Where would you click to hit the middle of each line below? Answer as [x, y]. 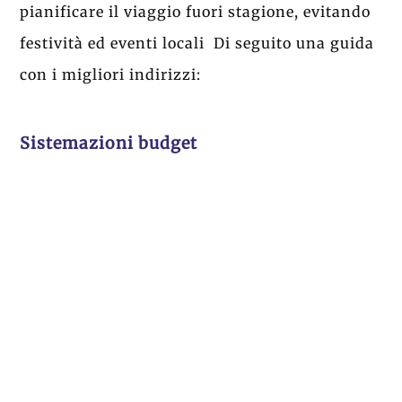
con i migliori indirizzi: [113, 75]
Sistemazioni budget [109, 143]
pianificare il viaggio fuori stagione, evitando [196, 12]
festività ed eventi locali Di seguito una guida [197, 44]
